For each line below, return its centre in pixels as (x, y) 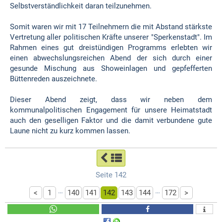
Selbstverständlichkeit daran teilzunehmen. (81, 6)
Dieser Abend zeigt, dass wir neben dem (111, 100)
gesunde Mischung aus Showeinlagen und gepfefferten (111, 68)
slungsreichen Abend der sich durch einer (136, 58)
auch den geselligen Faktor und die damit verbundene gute (111, 120)
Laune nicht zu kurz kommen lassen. (70, 131)
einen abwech (34, 58)
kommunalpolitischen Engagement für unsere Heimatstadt (111, 110)
